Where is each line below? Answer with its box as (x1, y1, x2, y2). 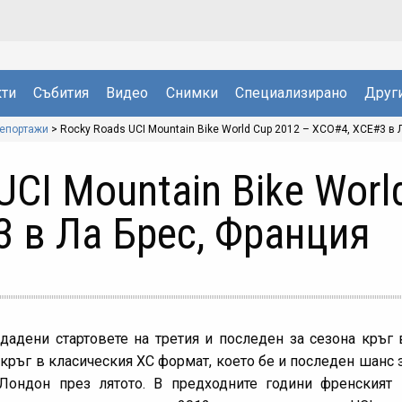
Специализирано (234, 83, 347, 101)
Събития (33, 83, 90, 101)
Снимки (165, 83, 218, 101)
